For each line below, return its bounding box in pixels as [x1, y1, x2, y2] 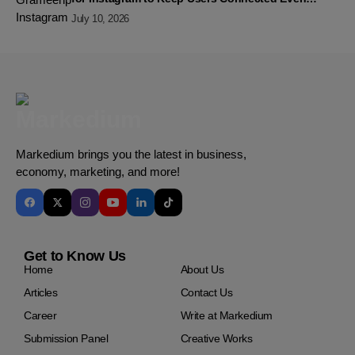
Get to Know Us [24, 248, 126, 264]
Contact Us [180, 286, 233, 299]
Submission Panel [24, 332, 109, 345]
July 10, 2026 [71, 12, 129, 25]
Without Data [71, 4, 139, 17]
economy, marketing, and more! [16, 165, 180, 178]
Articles [24, 286, 58, 299]
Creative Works [180, 332, 253, 345]
